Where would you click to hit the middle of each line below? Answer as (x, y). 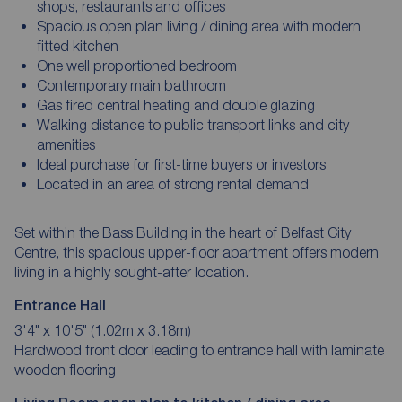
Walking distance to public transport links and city (192, 124)
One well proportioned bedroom (136, 65)
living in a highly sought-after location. (131, 271)
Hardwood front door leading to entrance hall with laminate (199, 350)
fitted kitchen (77, 45)
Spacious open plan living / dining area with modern (198, 26)
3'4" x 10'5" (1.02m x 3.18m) (103, 330)
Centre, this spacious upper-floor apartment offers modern (197, 252)
